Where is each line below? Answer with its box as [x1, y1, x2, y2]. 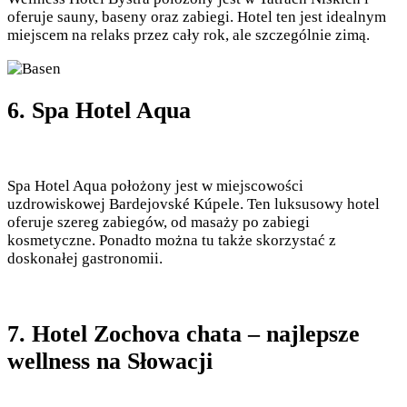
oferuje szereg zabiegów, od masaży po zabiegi [7, 213, 310, 231]
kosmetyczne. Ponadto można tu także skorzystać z [7, 232, 336, 249]
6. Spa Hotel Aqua [7, 96, 191, 124]
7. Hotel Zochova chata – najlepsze [7, 321, 360, 348]
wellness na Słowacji [7, 348, 213, 375]
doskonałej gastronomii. [7, 250, 163, 267]
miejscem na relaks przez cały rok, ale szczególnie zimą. [7, 25, 370, 44]
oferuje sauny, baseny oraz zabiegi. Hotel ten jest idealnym [7, 7, 386, 25]
